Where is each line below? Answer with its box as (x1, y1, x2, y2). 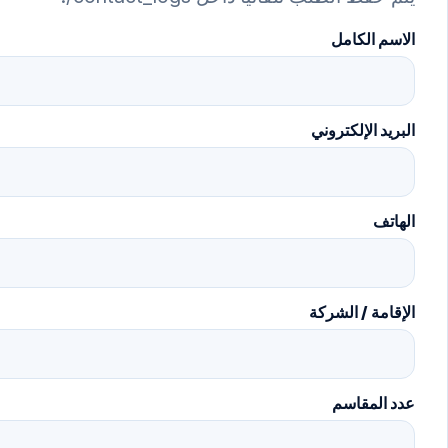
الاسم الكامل (331, 29, 415, 50)
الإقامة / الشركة (309, 302, 415, 323)
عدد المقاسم (332, 393, 415, 414)
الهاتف (373, 211, 415, 232)
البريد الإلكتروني (311, 120, 415, 141)
